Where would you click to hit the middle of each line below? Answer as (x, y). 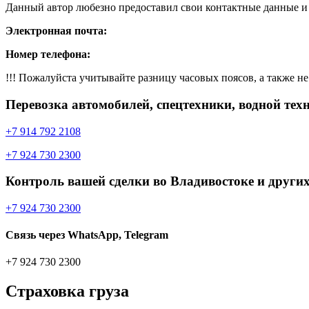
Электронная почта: (56, 31)
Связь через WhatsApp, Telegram (87, 235)
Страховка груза (67, 291)
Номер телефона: (48, 54)
